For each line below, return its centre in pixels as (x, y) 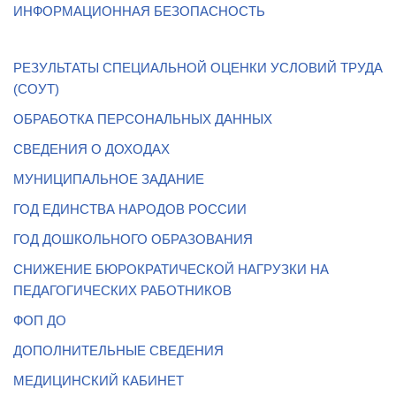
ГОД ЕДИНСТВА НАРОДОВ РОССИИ (130, 209)
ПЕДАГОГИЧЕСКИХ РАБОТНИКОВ (122, 291)
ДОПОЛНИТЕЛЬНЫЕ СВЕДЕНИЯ (118, 351)
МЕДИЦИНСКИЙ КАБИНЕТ (99, 381)
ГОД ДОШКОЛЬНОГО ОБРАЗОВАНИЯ (133, 240)
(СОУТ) (36, 89)
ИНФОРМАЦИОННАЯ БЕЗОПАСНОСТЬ (139, 11)
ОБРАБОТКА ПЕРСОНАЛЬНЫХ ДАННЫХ (143, 119)
